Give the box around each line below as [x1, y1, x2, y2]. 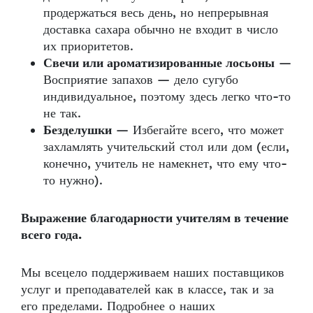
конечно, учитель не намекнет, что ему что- [43, 155, 287, 172]
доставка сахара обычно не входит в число [43, 21, 278, 38]
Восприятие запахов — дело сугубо [43, 71, 238, 88]
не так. [43, 105, 85, 122]
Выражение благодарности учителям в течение [21, 210, 289, 226]
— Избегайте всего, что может [112, 122, 284, 138]
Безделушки [43, 122, 112, 138]
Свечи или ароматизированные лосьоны [43, 54, 275, 71]
